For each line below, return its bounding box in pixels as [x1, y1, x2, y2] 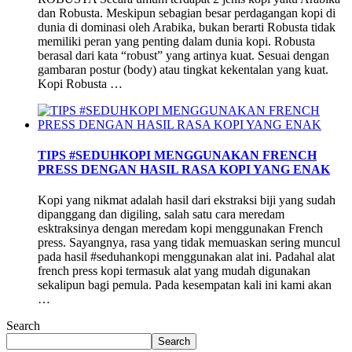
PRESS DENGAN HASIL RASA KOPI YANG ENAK [38, 162, 330, 176]
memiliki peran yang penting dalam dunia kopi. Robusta [38, 34, 315, 48]
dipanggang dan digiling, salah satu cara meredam [38, 207, 284, 222]
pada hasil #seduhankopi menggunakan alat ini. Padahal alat [38, 250, 335, 264]
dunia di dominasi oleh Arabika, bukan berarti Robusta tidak [38, 20, 335, 34]
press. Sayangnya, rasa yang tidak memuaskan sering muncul [38, 236, 340, 250]
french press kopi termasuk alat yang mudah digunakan [38, 264, 310, 278]
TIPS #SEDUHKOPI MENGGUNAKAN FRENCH [38, 148, 317, 162]
